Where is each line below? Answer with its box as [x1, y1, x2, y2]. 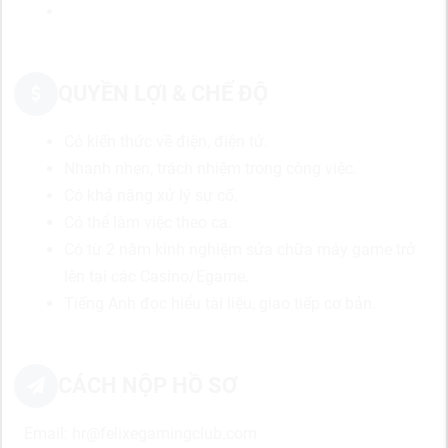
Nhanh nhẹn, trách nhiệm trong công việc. [64, 159, 357, 178]
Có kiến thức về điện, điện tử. [64, 132, 268, 151]
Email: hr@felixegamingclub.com [24, 424, 257, 443]
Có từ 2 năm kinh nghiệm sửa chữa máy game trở [64, 240, 415, 259]
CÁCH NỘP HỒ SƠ [58, 373, 237, 398]
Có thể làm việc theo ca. [64, 213, 232, 232]
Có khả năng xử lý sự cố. [64, 186, 238, 205]
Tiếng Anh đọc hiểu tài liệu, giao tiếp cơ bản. [64, 294, 376, 313]
